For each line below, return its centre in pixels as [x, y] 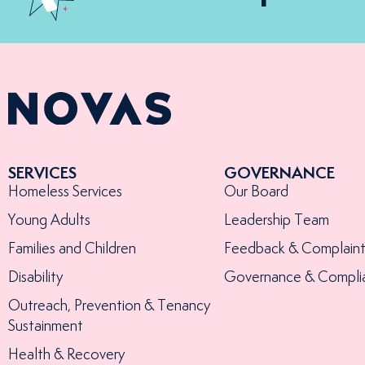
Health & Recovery [66, 355]
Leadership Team [276, 220]
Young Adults [49, 220]
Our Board [256, 192]
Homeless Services [65, 192]
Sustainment [46, 326]
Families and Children [72, 249]
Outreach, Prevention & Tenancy [109, 306]
